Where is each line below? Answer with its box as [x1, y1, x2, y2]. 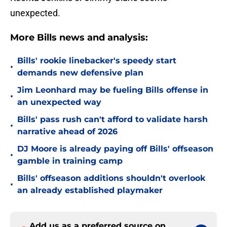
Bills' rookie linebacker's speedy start [17, 56, 176, 66]
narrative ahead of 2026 [17, 127, 118, 137]
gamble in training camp [17, 156, 123, 166]
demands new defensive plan [17, 68, 143, 78]
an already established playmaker [17, 185, 163, 196]
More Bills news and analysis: [10, 32, 148, 44]
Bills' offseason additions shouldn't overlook [17, 173, 205, 183]
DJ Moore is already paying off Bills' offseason [17, 144, 213, 154]
